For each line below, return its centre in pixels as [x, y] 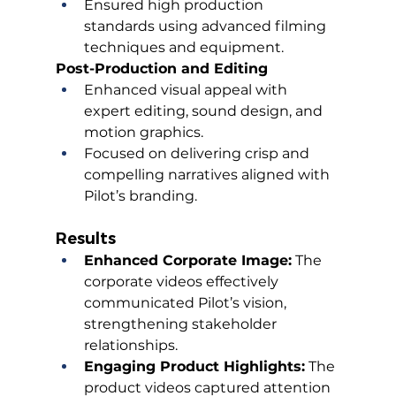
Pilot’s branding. [140, 196]
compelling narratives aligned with [208, 175]
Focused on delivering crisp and [198, 154]
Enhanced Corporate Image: [187, 261]
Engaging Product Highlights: [194, 367]
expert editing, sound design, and [205, 111]
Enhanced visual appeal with [187, 90]
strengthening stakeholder [182, 324]
